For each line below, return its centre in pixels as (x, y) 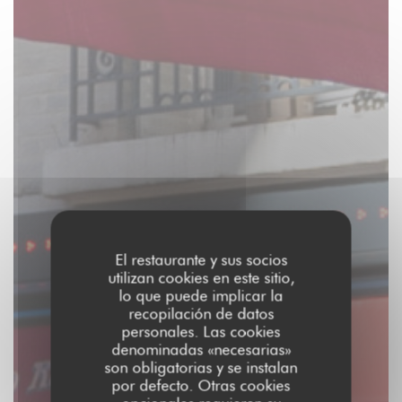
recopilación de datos (201, 314)
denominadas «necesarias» (201, 350)
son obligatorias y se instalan (201, 367)
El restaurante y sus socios (201, 260)
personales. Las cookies (201, 332)
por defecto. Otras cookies (201, 385)
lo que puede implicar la (201, 296)
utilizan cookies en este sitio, (201, 278)
